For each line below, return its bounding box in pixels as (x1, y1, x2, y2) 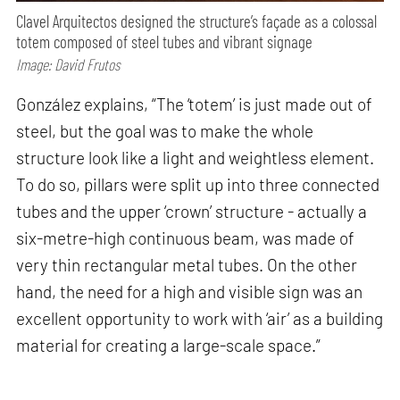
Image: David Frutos (16, 54, 121, 75)
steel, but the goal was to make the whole (16, 120, 314, 141)
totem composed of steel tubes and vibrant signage (16, 31, 313, 53)
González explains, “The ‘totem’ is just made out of (16, 93, 373, 114)
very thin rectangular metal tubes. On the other (16, 254, 358, 275)
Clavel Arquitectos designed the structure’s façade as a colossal (16, 11, 378, 32)
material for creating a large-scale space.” (16, 334, 321, 355)
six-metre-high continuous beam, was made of (16, 227, 355, 248)
